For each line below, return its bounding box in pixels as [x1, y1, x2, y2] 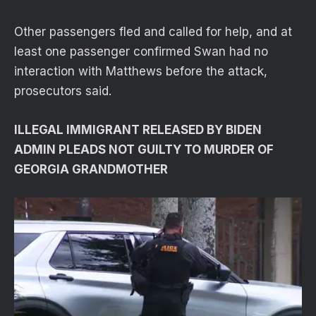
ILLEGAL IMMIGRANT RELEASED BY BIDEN [14, 122, 262, 137]
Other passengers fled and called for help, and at [14, 25, 292, 39]
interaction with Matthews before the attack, [14, 64, 267, 79]
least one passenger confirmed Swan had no [14, 44, 268, 59]
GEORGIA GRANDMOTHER [14, 162, 168, 176]
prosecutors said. [14, 84, 111, 99]
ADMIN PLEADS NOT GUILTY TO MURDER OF [14, 142, 274, 157]
